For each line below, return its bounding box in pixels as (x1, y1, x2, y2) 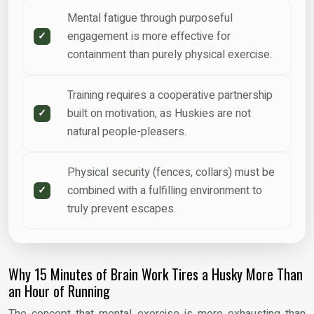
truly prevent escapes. (67, 200, 176, 217)
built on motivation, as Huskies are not (67, 104, 251, 122)
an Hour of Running (8, 280, 110, 301)
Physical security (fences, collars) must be (67, 163, 275, 181)
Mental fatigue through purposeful (67, 9, 233, 27)
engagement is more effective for (67, 27, 231, 45)
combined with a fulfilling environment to (67, 182, 262, 199)
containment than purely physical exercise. (67, 46, 272, 63)
